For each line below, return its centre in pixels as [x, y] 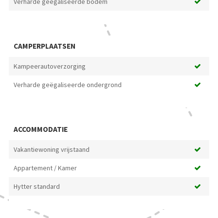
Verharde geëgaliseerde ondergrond [67, 85]
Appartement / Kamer [45, 168]
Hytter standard [36, 187]
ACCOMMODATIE [40, 129]
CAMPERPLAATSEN [44, 46]
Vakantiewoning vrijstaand [51, 150]
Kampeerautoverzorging [49, 66]
